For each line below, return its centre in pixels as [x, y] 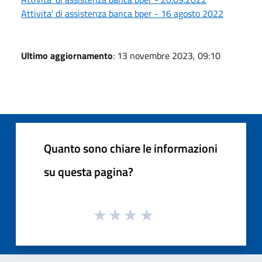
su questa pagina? [89, 171]
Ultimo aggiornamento [67, 55]
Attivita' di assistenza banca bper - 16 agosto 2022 [122, 13]
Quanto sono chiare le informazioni [131, 148]
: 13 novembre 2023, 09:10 [167, 55]
